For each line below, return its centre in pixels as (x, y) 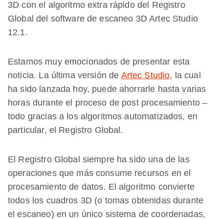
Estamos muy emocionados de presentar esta (99, 62)
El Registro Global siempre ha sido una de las (99, 159)
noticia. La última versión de (65, 75)
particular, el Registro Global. (66, 130)
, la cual (185, 75)
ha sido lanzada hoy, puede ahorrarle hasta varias (107, 89)
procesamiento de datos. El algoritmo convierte (101, 187)
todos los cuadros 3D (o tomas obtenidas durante (106, 200)
